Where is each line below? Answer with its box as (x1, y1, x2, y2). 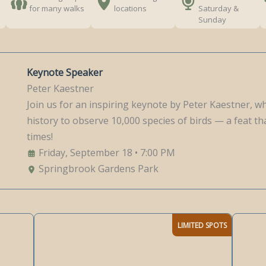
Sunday (198, 14, 227, 25)
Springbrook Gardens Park (36, 162, 159, 175)
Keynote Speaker (27, 66, 103, 79)
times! (27, 130, 55, 143)
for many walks (28, 3, 84, 14)
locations (113, 3, 147, 14)
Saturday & (198, 3, 239, 14)
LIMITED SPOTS (177, 220, 227, 230)
